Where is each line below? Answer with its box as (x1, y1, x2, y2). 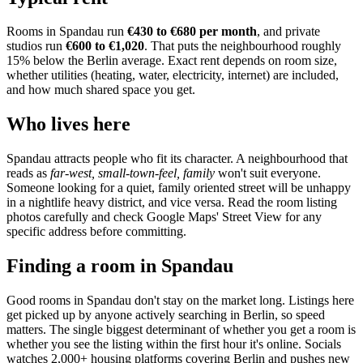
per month (196, 24, 257, 39)
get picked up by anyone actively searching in (6, 308, 243, 322)
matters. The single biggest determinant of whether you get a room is (6, 322, 356, 337)
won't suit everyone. (218, 166, 321, 181)
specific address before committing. (6, 224, 186, 239)
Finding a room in (6, 255, 161, 277)
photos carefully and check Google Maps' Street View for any (6, 210, 322, 224)
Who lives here (6, 113, 130, 135)
